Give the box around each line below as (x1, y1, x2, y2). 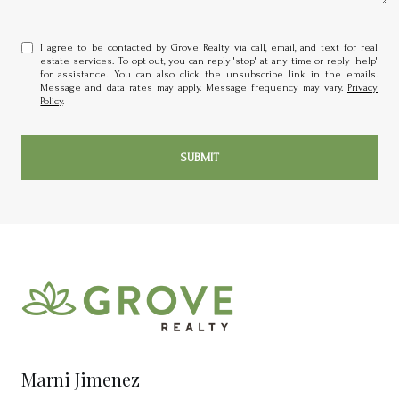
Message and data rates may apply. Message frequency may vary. (40, 81, 347, 94)
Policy (40, 94, 63, 107)
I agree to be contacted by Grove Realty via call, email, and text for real (40, 41, 378, 53)
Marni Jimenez (21, 366, 140, 391)
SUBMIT (180, 150, 219, 164)
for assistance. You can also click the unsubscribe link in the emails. (40, 68, 378, 80)
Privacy (347, 81, 378, 94)
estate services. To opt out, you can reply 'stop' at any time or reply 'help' (40, 54, 378, 67)
